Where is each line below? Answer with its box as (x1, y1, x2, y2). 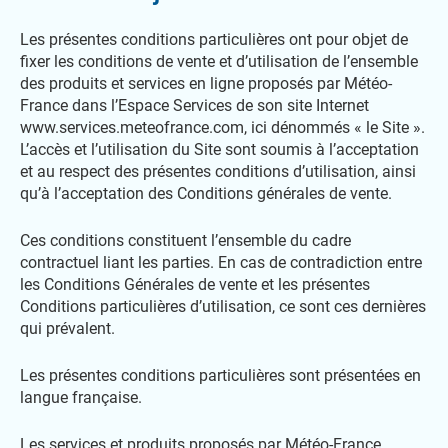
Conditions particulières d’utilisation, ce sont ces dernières (20, 297, 426, 316)
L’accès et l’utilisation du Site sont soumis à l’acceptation (20, 140, 419, 159)
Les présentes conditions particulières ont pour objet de (20, 30, 408, 49)
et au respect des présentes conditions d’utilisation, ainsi (20, 162, 416, 181)
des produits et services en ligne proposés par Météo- (20, 74, 392, 93)
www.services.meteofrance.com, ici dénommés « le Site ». (20, 118, 425, 137)
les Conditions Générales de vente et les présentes (20, 275, 370, 294)
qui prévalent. (20, 319, 115, 338)
